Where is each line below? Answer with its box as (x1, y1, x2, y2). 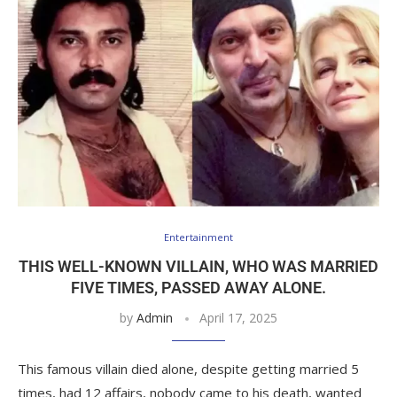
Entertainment (164, 230, 233, 244)
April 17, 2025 (199, 308, 277, 326)
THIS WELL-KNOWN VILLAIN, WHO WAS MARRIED (19, 256, 378, 276)
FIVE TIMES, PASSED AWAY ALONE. (71, 277, 326, 297)
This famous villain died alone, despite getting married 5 (18, 359, 359, 378)
